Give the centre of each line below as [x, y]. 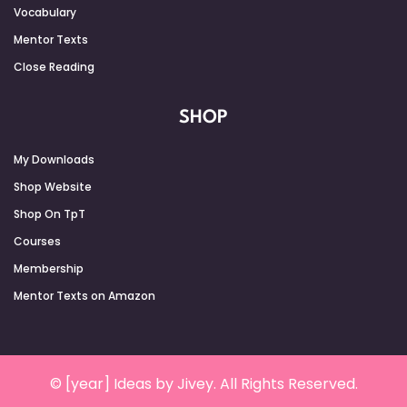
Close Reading [54, 66]
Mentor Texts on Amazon [84, 295]
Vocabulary [45, 12]
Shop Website [53, 186]
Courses [37, 241]
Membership [49, 268]
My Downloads [54, 159]
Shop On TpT [50, 213]
